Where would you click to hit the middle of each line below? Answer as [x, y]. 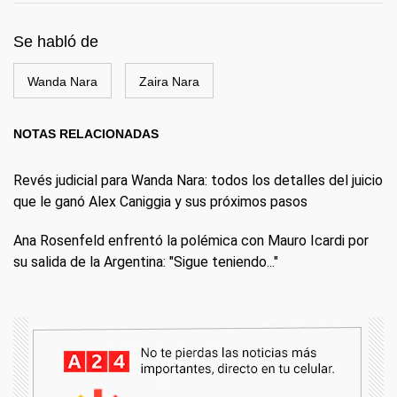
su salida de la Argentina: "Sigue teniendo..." [146, 261]
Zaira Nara [169, 81]
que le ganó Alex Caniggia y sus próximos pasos [160, 201]
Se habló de [56, 41]
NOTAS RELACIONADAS [86, 133]
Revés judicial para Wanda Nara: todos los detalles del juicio [198, 180]
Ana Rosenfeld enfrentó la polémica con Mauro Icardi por [191, 240]
